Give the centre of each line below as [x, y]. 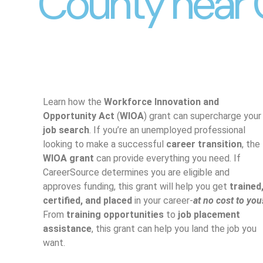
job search [66, 130]
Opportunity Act [78, 116]
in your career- [162, 201]
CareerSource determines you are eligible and [136, 173]
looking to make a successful [104, 144]
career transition [204, 144]
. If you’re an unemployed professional [167, 130]
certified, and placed [87, 201]
